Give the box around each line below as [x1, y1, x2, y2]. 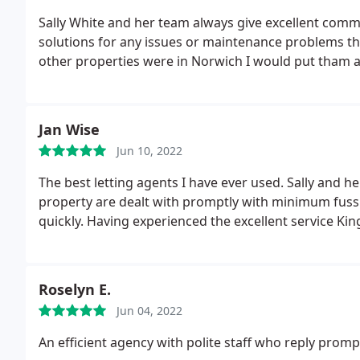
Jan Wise [39, 120, 100, 139]
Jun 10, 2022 [117, 143, 182, 158]
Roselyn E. [39, 280, 111, 299]
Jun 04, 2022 [117, 303, 182, 318]
